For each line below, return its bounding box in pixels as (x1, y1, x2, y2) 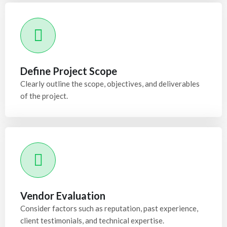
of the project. (20, 91, 68, 100)
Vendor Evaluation (20, 190, 105, 202)
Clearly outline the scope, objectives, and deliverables (20, 79, 200, 88)
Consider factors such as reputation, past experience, (20, 204, 198, 213)
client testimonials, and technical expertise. (20, 216, 164, 225)
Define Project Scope (20, 65, 117, 77)
